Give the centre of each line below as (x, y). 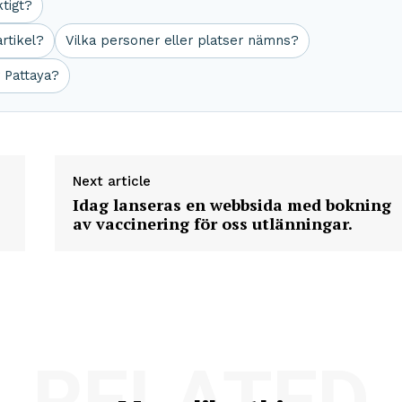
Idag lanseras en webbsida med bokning (232, 205)
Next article (111, 182)
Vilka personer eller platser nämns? (182, 41)
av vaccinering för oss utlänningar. (212, 224)
